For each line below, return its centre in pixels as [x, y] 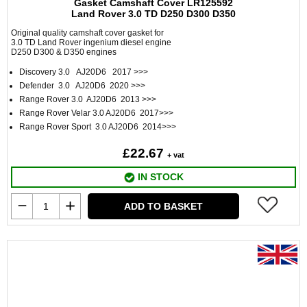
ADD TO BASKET [163, 206]
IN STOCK [159, 177]
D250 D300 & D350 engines [64, 52]
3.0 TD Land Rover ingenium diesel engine [91, 42]
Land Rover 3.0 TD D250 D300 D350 [153, 14]
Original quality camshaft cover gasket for [88, 33]
